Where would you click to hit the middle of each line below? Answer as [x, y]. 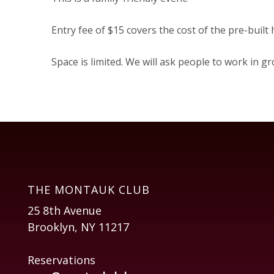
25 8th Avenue [65, 211]
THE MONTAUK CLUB [89, 190]
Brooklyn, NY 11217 [78, 227]
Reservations [61, 260]
